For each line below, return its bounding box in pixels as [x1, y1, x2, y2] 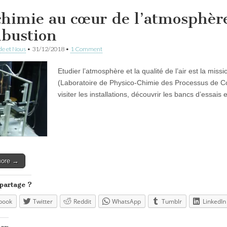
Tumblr [162, 197, 182, 206]
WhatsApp [112, 197, 141, 206]
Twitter [33, 197, 53, 206]
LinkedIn [203, 197, 226, 206]
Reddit [73, 197, 91, 206]
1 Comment [70, 45, 102, 53]
